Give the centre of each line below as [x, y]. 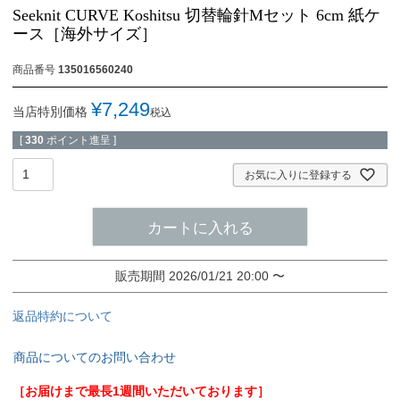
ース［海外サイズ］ [85, 33]
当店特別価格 [50, 111]
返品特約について [62, 317]
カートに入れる [200, 229]
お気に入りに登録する [298, 175]
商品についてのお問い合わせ [95, 358]
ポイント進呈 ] [81, 140]
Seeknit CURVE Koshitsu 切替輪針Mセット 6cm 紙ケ [196, 15]
